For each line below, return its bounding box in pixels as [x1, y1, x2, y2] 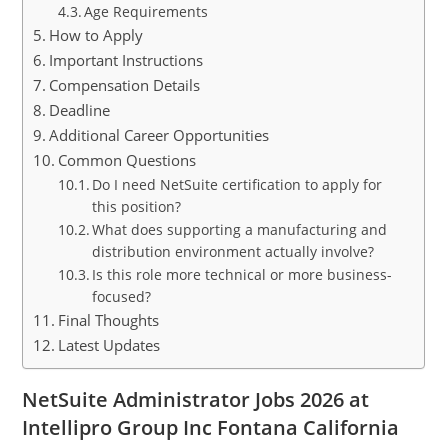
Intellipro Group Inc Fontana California [22, 414, 400, 441]
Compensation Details [49, 75, 201, 95]
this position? [92, 197, 182, 216]
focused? [92, 287, 152, 306]
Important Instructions [49, 50, 204, 70]
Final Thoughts [58, 310, 160, 330]
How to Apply [49, 25, 144, 45]
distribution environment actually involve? [92, 242, 375, 261]
